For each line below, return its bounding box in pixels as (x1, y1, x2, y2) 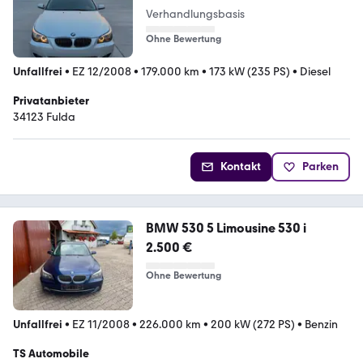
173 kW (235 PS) (209, 64, 290, 79)
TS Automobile (13, 346, 89, 361)
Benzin (305, 317, 338, 331)
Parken (302, 159, 339, 173)
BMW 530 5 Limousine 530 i (145, 220, 306, 236)
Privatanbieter (13, 93, 89, 108)
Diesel (300, 64, 331, 79)
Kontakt (220, 159, 261, 173)
